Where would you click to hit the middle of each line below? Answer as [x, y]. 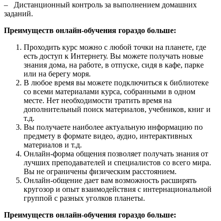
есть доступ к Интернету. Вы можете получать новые [113, 56]
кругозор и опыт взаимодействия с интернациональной [118, 189]
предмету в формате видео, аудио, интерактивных [108, 136]
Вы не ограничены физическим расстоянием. [100, 172]
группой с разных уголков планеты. [84, 198]
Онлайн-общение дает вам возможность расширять [110, 181]
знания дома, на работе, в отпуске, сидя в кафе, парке [114, 65]
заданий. [20, 14]
